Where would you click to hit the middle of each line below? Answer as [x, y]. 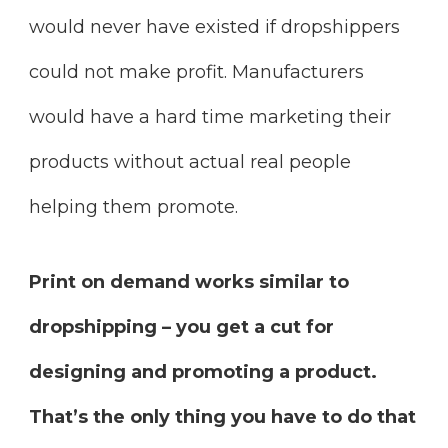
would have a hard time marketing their [210, 117]
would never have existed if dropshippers [214, 27]
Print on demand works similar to [189, 282]
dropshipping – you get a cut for [181, 327]
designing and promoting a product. [203, 372]
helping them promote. [133, 207]
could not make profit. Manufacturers [196, 72]
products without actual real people [190, 162]
